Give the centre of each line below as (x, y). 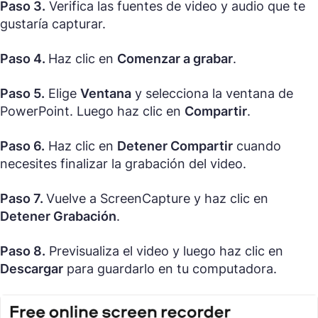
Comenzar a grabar (175, 59)
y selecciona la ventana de (212, 94)
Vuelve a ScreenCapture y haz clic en (157, 199)
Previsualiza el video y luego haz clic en (164, 251)
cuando (257, 146)
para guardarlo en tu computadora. (170, 269)
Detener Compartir (175, 146)
